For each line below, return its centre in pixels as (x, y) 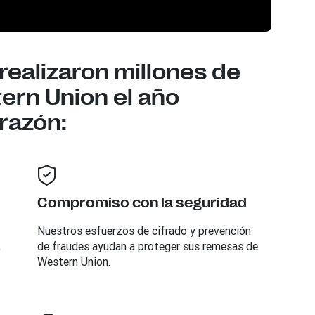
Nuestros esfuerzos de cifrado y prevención (144, 231)
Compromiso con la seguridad (142, 203)
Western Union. (73, 262)
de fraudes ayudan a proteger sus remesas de (147, 246)
